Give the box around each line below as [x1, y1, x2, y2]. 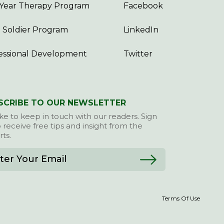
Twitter [123, 49, 152, 58]
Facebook [123, 1, 163, 10]
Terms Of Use [162, 194, 200, 202]
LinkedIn [123, 25, 158, 34]
